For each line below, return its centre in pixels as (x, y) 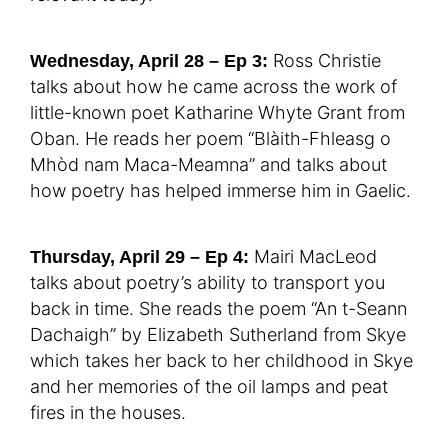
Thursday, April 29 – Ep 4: (139, 257)
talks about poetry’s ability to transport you (207, 283)
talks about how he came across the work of (213, 87)
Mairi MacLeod (313, 257)
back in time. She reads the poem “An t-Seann (218, 309)
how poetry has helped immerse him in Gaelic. (220, 191)
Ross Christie (324, 61)
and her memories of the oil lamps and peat (209, 387)
